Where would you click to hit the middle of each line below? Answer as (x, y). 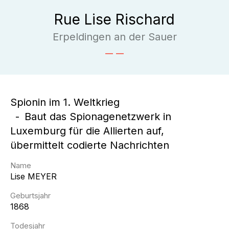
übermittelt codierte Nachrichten (90, 145)
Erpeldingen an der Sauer (114, 37)
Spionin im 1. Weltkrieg (65, 102)
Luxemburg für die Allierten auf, (87, 131)
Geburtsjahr (30, 196)
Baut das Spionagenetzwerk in (98, 117)
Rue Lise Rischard (114, 19)
